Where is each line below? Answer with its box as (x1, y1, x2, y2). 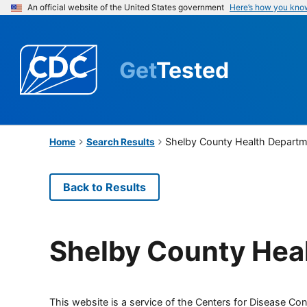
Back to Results (63, 180, 146, 194)
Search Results (86, 136, 155, 147)
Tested (156, 56, 229, 84)
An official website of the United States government (27, 2, 224, 12)
